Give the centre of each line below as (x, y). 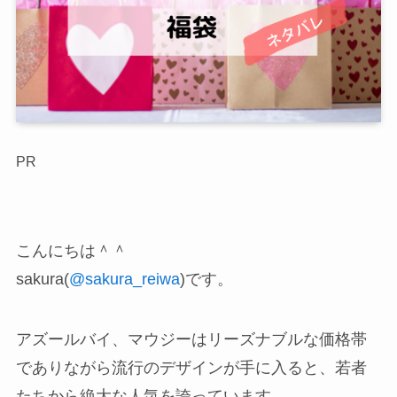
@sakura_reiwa (124, 279)
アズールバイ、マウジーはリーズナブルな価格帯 (191, 339)
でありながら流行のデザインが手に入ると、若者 (191, 367)
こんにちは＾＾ (71, 250)
